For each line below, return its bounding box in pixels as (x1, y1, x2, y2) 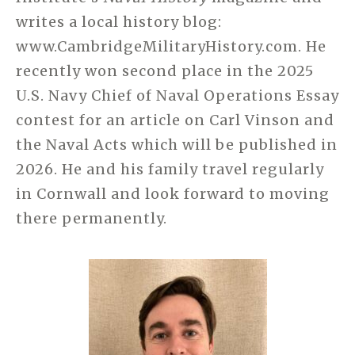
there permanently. (16, 209, 167, 228)
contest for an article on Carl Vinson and (16, 111, 334, 130)
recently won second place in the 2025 (16, 62, 314, 81)
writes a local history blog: (16, 13, 222, 32)
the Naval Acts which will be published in (16, 136, 338, 155)
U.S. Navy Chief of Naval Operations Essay (16, 86, 339, 105)
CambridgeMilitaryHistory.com (57, 37, 298, 56)
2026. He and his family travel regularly (16, 160, 324, 179)
